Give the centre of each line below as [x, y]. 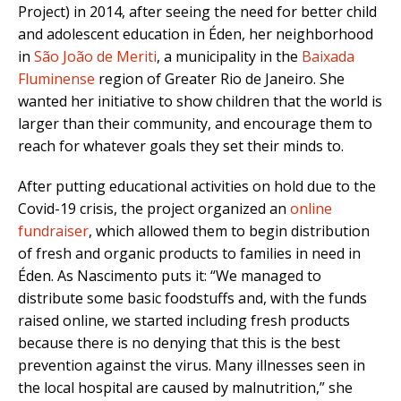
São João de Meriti [95, 56]
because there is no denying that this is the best [179, 342]
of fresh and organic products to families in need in [189, 253]
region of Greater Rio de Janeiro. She [220, 78]
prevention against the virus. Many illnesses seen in [192, 365]
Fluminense [56, 78]
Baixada [328, 56]
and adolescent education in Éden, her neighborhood [196, 34]
